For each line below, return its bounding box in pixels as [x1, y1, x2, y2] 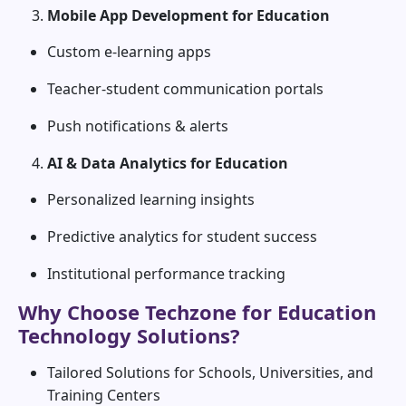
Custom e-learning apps [47, 42, 211, 63]
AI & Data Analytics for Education [47, 153, 288, 174]
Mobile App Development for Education [47, 5, 330, 26]
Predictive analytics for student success [47, 227, 317, 247]
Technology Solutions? [18, 322, 240, 350]
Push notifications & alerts [47, 116, 228, 137]
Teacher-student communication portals [47, 79, 324, 100]
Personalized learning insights [47, 189, 255, 210]
